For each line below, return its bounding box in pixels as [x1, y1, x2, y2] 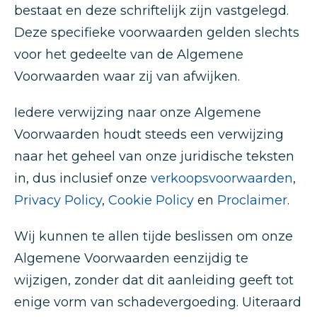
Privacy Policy [14, 192, 102, 208]
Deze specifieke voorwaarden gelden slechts [14, 25, 299, 40]
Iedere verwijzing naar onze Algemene [14, 105, 261, 120]
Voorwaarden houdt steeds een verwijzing [14, 127, 284, 142]
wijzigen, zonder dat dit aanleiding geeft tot [14, 272, 294, 288]
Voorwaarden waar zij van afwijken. [14, 69, 240, 84]
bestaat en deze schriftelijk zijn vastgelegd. [14, 3, 289, 18]
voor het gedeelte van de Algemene [14, 47, 243, 62]
